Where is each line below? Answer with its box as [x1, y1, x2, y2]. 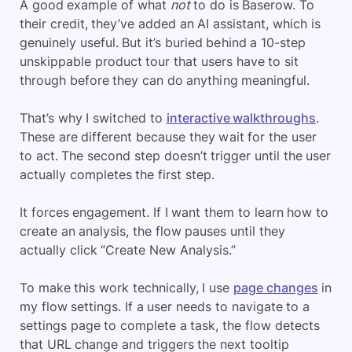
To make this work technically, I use [20, 280, 233, 295]
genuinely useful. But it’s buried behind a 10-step [20, 35, 306, 50]
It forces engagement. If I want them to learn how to [20, 204, 329, 220]
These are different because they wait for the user [20, 129, 317, 145]
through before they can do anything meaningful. [20, 72, 310, 88]
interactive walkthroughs [166, 110, 317, 126]
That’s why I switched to [20, 110, 167, 126]
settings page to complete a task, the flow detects [20, 317, 320, 333]
